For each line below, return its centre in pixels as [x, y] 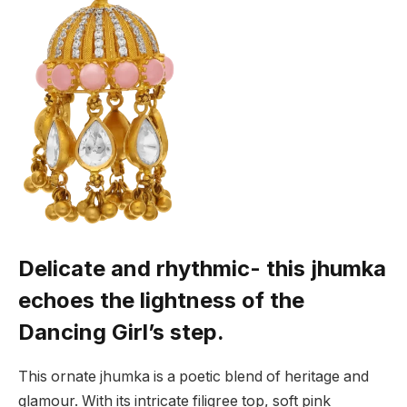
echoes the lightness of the [161, 301]
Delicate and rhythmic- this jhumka [202, 269]
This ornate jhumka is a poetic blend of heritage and [194, 377]
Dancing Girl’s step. [121, 333]
